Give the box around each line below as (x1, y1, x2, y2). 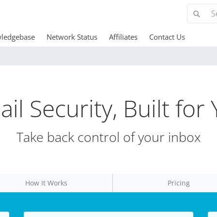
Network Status (46, 32, 97, 42)
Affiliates (108, 32, 138, 42)
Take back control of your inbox (16, 128, 201, 146)
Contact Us (149, 32, 185, 42)
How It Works (25, 178, 68, 187)
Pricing (168, 178, 190, 187)
